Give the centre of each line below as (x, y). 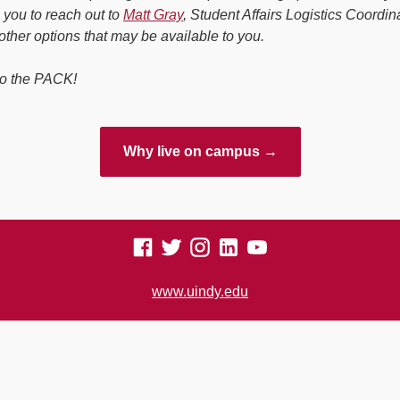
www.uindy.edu (200, 292)
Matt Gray (153, 15)
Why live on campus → (200, 152)
